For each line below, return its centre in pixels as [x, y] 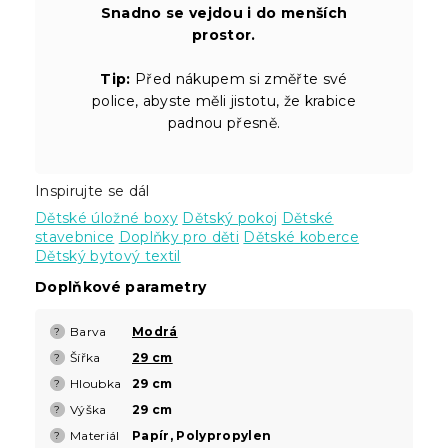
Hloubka [96, 383]
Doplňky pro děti [179, 236]
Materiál [95, 435]
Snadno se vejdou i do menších [224, 12]
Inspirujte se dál [92, 190]
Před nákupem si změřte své [239, 78]
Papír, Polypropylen [202, 435]
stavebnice [75, 236]
